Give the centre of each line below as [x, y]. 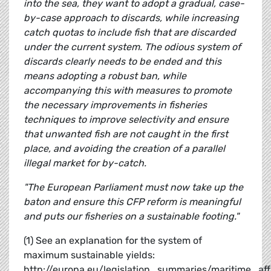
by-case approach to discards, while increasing [131, 18]
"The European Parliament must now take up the [133, 188]
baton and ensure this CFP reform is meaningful [132, 202]
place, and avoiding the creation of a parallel [124, 149]
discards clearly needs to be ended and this [122, 62]
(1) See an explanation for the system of [113, 241]
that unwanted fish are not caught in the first [126, 134]
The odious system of [193, 47]
